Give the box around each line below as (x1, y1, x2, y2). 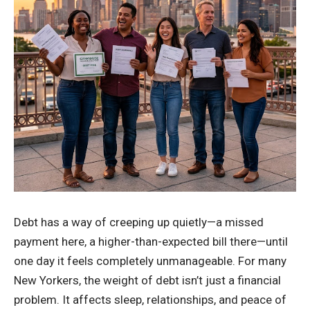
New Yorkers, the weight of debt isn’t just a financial (14, 273, 281, 287)
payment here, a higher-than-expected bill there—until (14, 235, 288, 248)
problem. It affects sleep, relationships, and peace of (14, 293, 286, 307)
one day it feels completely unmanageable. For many (14, 254, 286, 268)
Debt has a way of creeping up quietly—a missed (14, 215, 264, 229)
